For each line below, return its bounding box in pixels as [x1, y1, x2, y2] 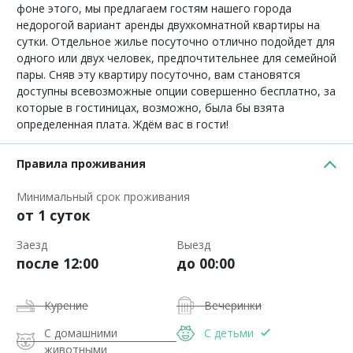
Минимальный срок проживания [17, 189, 190, 204]
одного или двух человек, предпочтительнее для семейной [17, 50, 336, 65]
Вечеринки [204, 298, 262, 313]
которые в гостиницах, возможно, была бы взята [17, 100, 284, 115]
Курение [44, 298, 88, 313]
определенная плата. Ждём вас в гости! [17, 117, 229, 132]
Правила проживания [17, 156, 146, 171]
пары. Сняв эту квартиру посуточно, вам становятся [17, 67, 300, 82]
